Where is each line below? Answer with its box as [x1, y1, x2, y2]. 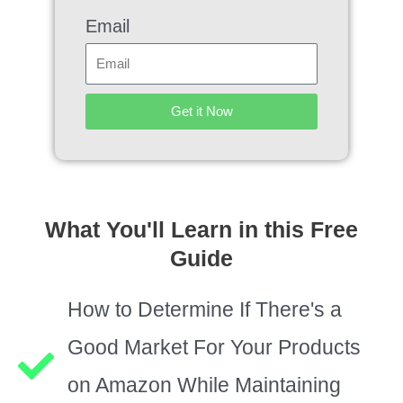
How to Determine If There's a [67, 297, 342, 321]
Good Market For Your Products [67, 335, 361, 359]
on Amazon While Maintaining [67, 372, 341, 397]
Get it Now [170, 103, 233, 120]
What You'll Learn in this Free [45, 216, 358, 242]
